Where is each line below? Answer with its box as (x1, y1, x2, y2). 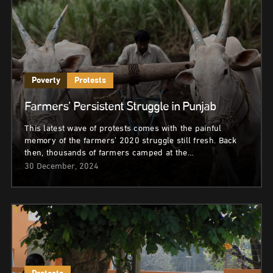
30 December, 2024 (24, 160, 99, 174)
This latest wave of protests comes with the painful (24, 122, 222, 136)
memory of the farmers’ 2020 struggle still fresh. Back (24, 134, 237, 148)
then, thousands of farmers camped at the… (24, 146, 194, 160)
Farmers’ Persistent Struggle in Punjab (24, 97, 216, 119)
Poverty (32, 74, 60, 88)
